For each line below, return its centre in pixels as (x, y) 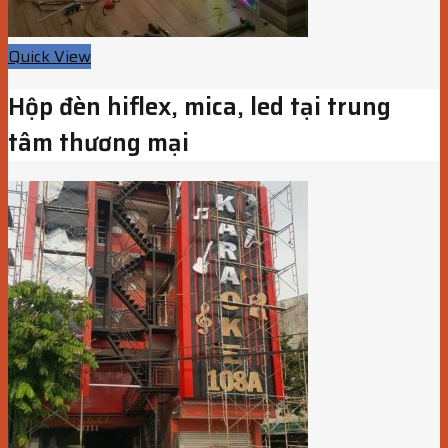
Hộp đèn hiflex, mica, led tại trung (199, 107)
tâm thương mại (98, 143)
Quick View (49, 57)
